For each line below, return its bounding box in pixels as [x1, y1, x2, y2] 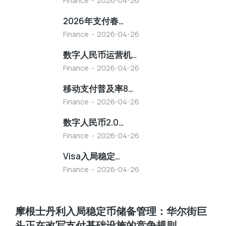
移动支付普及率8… [63, 83, 133, 94]
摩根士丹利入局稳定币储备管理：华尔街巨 [15, 204, 207, 218]
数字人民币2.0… [63, 117, 124, 128]
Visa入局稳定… [63, 150, 120, 162]
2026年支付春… [63, 15, 124, 27]
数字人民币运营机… [63, 49, 137, 61]
